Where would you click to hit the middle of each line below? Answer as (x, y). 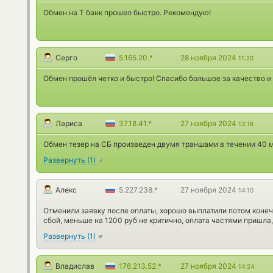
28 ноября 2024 (209, 58)
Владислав (75, 266)
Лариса (69, 123)
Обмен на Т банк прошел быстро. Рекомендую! (127, 12)
